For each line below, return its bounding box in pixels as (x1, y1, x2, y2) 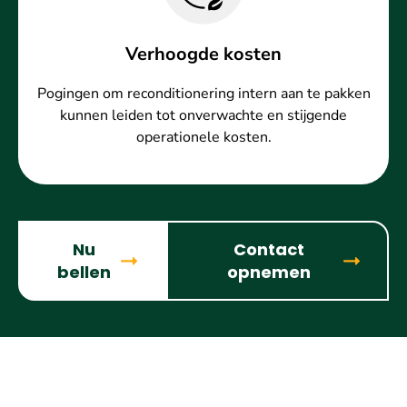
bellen (56, 261, 111, 284)
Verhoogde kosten (125, 42, 282, 67)
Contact (233, 238, 305, 262)
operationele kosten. (135, 127, 272, 148)
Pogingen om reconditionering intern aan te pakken (36, 84, 371, 104)
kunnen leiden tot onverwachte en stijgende (60, 105, 347, 126)
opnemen (227, 261, 312, 284)
